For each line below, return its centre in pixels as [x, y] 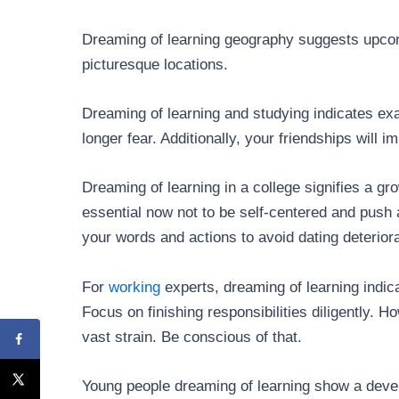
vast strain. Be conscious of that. [192, 337]
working [134, 287]
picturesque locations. [155, 64]
